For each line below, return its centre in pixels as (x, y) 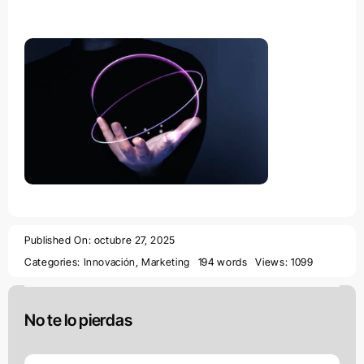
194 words (223, 262)
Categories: (54, 262)
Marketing (166, 262)
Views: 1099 (284, 262)
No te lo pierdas (78, 321)
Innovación (109, 262)
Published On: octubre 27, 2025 (100, 240)
